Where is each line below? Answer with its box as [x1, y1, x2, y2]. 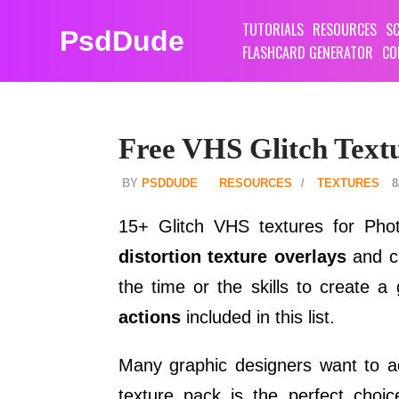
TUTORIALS [242, 19, 305, 40]
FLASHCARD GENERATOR [242, 42, 374, 63]
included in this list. [180, 307, 335, 328]
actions [118, 307, 181, 328]
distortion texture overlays [118, 247, 346, 267]
